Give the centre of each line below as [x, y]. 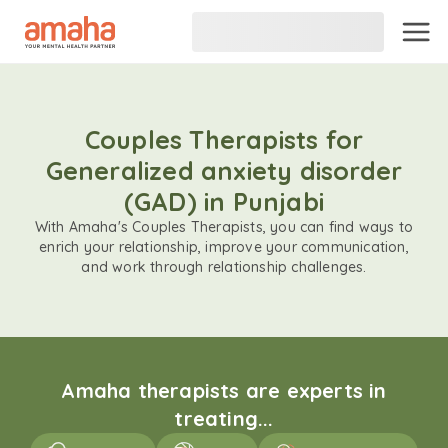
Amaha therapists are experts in [224, 390]
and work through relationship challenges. [224, 267]
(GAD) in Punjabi [224, 201]
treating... [224, 418]
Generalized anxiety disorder [224, 170]
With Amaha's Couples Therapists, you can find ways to [224, 227]
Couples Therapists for [224, 139]
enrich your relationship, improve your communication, [224, 247]
